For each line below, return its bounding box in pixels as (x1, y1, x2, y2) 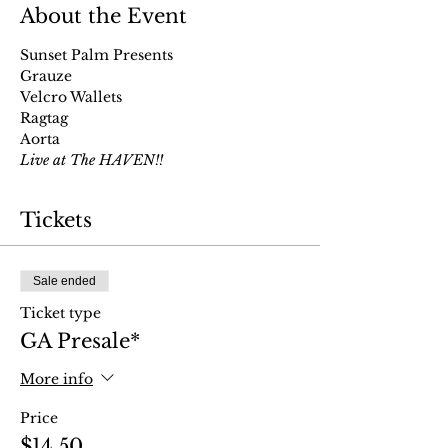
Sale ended (33, 274, 96, 288)
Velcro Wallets (20, 88, 122, 106)
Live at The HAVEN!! (20, 151, 163, 169)
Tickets (20, 208, 92, 232)
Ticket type (20, 304, 101, 322)
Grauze (20, 67, 72, 85)
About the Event (20, 4, 187, 28)
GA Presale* (20, 329, 140, 353)
